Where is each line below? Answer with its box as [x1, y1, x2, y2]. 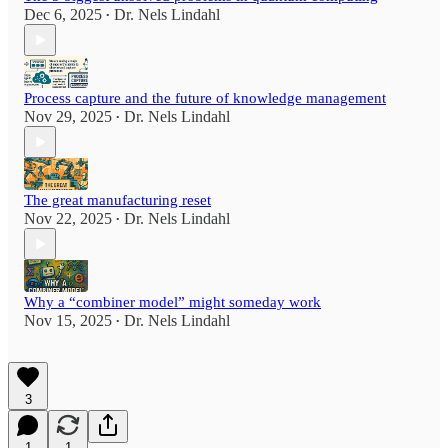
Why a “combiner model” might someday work [24, 294, 321, 311]
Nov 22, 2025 [24, 210, 112, 228]
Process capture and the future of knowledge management [24, 90, 386, 107]
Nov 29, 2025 [24, 108, 112, 126]
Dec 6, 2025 [24, 6, 102, 24]
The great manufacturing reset [24, 192, 211, 209]
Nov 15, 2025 [24, 312, 112, 330]
